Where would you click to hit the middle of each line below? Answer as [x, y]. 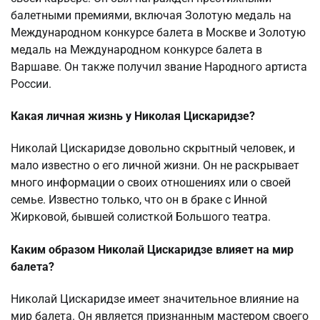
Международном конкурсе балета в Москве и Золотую [158, 32]
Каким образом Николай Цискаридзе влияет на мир [152, 249]
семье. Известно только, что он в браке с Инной [139, 200]
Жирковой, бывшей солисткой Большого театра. [141, 217]
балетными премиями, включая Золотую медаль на [151, 15]
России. [31, 84]
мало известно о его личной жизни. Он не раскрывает [155, 166]
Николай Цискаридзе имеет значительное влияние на [155, 299]
